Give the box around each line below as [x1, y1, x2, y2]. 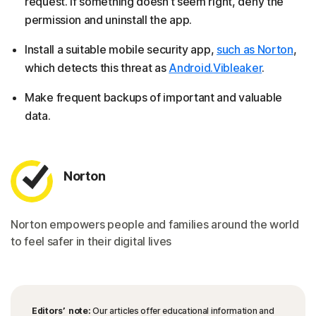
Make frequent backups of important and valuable [25, 90, 282, 105]
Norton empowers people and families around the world [11, 217, 299, 232]
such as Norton [217, 42, 293, 57]
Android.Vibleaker [169, 61, 262, 75]
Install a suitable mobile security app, [25, 42, 217, 57]
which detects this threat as [25, 61, 169, 75]
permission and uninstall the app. [25, 13, 193, 28]
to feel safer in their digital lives [11, 234, 172, 249]
